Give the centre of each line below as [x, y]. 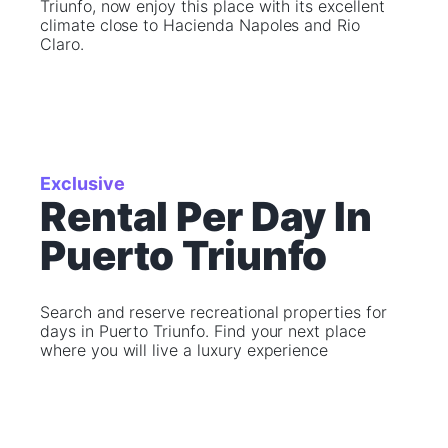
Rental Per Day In [206, 216]
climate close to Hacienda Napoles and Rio [200, 25]
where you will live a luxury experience [184, 350]
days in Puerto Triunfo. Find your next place [203, 331]
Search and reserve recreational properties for [213, 312]
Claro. [62, 44]
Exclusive [82, 183]
